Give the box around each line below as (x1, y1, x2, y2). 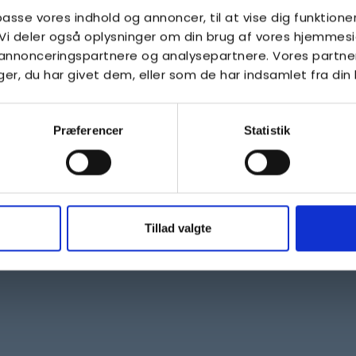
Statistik (244, 123, 290, 137)
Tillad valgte (145, 221, 211, 235)
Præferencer (52, 123, 124, 137)
